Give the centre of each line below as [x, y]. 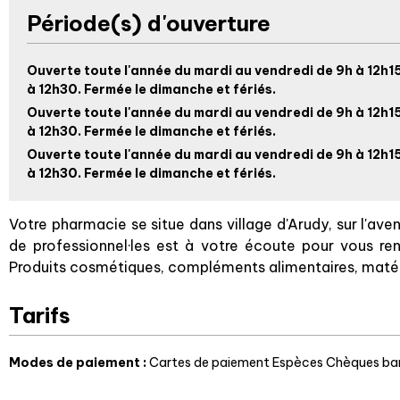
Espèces [298, 362]
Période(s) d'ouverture [149, 23]
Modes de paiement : [79, 362]
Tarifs [40, 315]
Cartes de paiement [209, 362]
